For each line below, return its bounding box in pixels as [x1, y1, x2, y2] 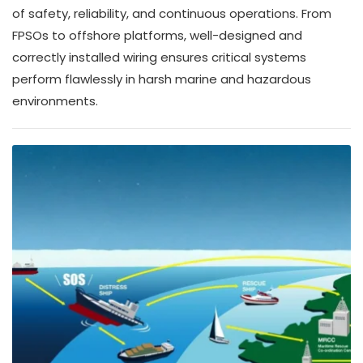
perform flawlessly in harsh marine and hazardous [12, 70, 311, 88]
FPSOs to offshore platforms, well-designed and [12, 26, 302, 44]
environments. [12, 92, 98, 109]
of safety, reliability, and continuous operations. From [12, 4, 331, 22]
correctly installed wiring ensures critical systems [12, 48, 306, 66]
